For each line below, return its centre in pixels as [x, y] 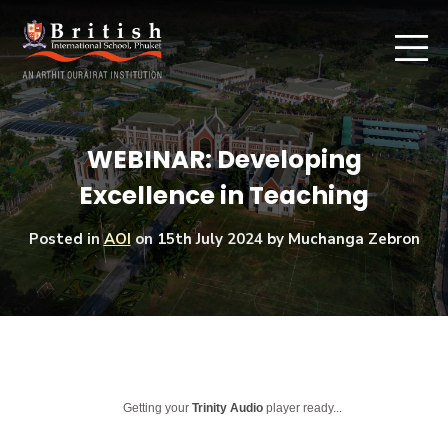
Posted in [66, 238]
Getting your [158, 407]
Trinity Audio [228, 407]
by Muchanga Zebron [341, 238]
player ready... [303, 407]
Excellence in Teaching [224, 195]
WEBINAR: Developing [224, 159]
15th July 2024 [209, 238]
